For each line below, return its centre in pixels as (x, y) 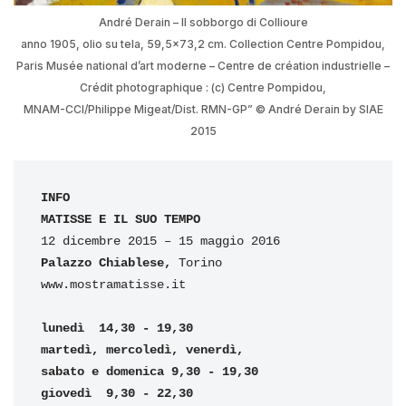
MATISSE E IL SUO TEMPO (121, 219)
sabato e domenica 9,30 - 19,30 (150, 372)
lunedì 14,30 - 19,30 (117, 328)
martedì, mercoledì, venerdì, (146, 350)
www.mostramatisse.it (113, 285)
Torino (200, 263)
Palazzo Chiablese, (110, 263)
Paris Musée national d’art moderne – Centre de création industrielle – (203, 65)
